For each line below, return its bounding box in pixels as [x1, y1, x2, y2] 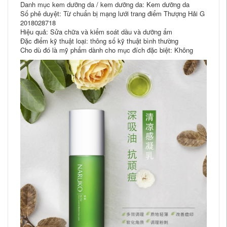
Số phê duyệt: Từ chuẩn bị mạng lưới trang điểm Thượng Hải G [20, 9, 205, 18]
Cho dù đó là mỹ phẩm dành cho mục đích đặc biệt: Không [20, 45, 193, 55]
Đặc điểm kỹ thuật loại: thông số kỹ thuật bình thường [20, 36, 178, 46]
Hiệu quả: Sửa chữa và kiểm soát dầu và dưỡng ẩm [20, 27, 172, 36]
